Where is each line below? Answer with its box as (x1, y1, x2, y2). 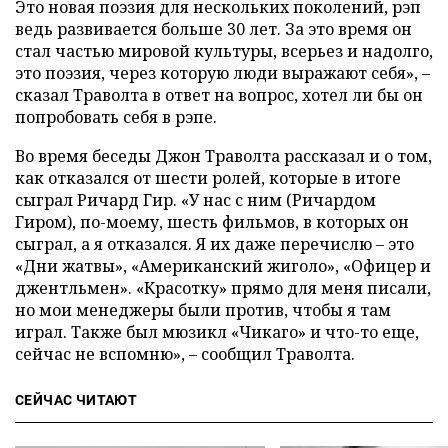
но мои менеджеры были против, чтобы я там (15, 299, 391, 321)
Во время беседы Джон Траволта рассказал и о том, (15, 145, 432, 167)
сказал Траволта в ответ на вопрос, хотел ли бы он (15, 84, 423, 106)
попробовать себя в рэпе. (15, 106, 217, 128)
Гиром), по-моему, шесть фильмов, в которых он (15, 211, 409, 233)
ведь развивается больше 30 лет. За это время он (15, 18, 412, 40)
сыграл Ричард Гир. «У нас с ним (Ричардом (15, 189, 376, 211)
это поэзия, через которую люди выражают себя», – (15, 62, 430, 84)
